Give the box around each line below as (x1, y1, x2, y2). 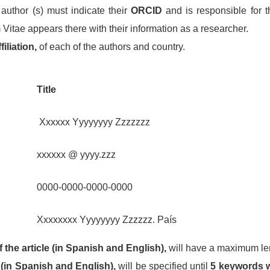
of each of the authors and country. (37, 42, 185, 52)
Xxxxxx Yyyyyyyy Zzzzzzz (36, 117, 150, 127)
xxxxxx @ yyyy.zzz (36, 149, 116, 160)
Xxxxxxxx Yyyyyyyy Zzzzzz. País (36, 215, 179, 225)
